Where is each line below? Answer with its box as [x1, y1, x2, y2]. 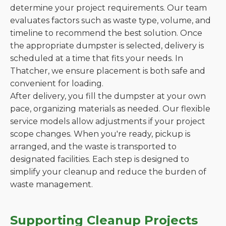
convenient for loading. [10, 79, 103, 88]
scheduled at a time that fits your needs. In [10, 53, 183, 63]
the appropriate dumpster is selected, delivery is [10, 41, 204, 50]
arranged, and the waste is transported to [10, 142, 177, 151]
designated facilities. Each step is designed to [10, 154, 189, 164]
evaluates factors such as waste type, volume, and [10, 16, 211, 25]
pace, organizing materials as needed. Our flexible [10, 104, 210, 114]
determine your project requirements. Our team [10, 3, 207, 13]
